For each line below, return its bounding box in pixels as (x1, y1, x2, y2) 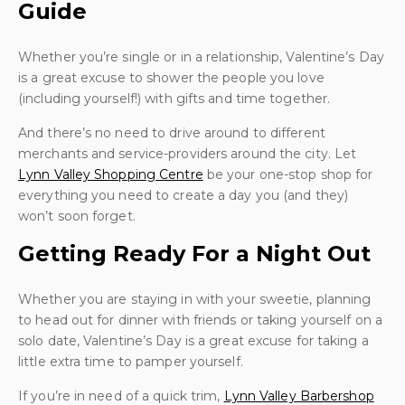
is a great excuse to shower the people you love (18, 70, 325, 86)
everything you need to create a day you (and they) (18, 187, 349, 203)
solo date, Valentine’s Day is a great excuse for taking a (18, 333, 369, 349)
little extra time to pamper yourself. (18, 353, 243, 370)
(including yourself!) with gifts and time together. (18, 90, 331, 107)
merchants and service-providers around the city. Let (18, 146, 357, 162)
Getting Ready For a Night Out (18, 240, 371, 267)
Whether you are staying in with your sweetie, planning (18, 291, 372, 307)
